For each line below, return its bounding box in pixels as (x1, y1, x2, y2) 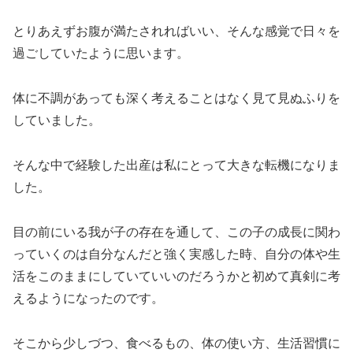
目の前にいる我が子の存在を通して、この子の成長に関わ (13, 225, 340, 239)
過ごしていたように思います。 (13, 46, 189, 61)
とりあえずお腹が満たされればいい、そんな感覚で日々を (13, 24, 340, 39)
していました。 (13, 113, 101, 128)
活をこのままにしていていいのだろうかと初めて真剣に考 (13, 269, 340, 283)
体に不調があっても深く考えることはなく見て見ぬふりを (13, 91, 340, 106)
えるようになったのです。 (13, 291, 164, 305)
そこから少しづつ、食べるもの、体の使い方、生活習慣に (13, 336, 340, 350)
